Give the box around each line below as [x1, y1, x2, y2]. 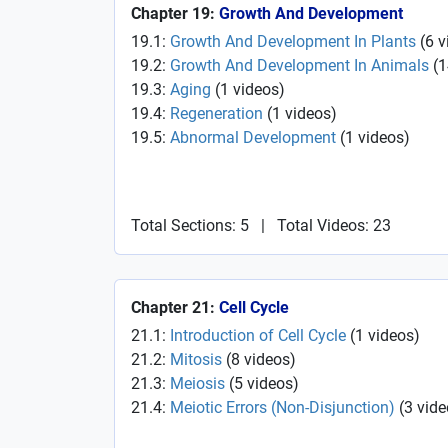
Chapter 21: [131, 298, 219, 317]
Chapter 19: [131, 4, 219, 23]
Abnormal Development [170, 128, 336, 147]
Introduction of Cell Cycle [170, 326, 346, 345]
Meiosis [170, 374, 225, 393]
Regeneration [170, 104, 263, 123]
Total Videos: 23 [277, 216, 391, 235]
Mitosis [170, 350, 222, 369]
